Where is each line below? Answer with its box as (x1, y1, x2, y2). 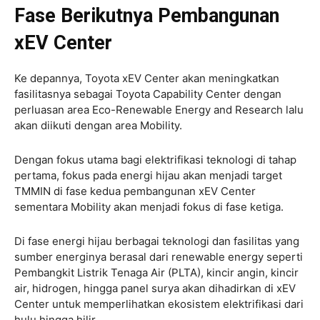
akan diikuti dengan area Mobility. (14, 118, 185, 132)
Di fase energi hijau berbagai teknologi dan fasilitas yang (14, 234, 299, 248)
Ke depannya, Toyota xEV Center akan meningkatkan (14, 71, 279, 85)
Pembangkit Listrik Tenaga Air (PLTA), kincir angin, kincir (14, 265, 299, 279)
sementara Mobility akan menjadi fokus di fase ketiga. (14, 199, 286, 214)
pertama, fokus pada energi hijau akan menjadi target (14, 168, 282, 182)
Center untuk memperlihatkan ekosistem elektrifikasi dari (14, 296, 304, 311)
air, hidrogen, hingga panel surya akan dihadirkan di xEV (14, 281, 296, 295)
